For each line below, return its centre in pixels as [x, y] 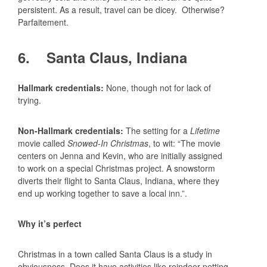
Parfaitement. [43, 22]
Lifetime [205, 130]
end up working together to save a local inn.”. [103, 193]
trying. [30, 100]
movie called [43, 143]
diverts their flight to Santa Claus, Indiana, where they [119, 180]
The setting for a [158, 130]
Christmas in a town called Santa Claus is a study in [115, 254]
